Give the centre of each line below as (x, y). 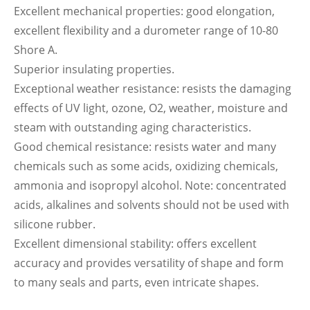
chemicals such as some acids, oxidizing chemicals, (146, 166)
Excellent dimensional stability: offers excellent (135, 244)
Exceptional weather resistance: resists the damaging (153, 89)
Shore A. (36, 50)
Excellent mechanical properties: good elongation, (144, 11)
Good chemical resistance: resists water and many (145, 147)
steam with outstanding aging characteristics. (133, 127)
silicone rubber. (55, 224)
